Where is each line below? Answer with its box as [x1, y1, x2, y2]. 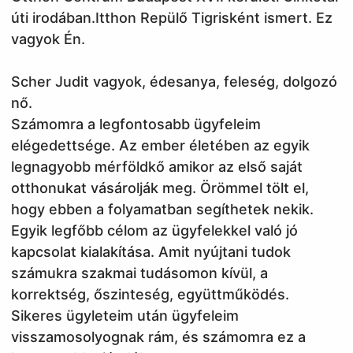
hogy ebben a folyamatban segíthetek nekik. [11, 200, 314, 217]
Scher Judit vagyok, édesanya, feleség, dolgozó [11, 72, 338, 90]
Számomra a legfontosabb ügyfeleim [11, 115, 262, 132]
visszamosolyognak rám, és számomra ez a [11, 328, 307, 345]
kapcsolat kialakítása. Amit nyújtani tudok [11, 243, 292, 260]
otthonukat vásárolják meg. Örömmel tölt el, [11, 179, 310, 196]
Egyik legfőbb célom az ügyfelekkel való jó [11, 221, 299, 239]
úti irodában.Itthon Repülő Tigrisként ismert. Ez [11, 9, 333, 26]
